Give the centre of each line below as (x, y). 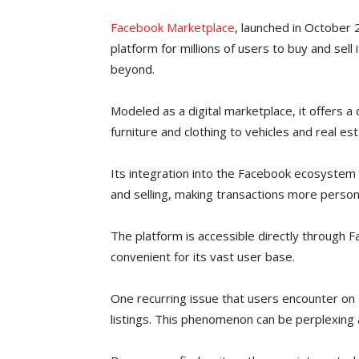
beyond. (133, 69)
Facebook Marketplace (173, 27)
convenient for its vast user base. (203, 256)
